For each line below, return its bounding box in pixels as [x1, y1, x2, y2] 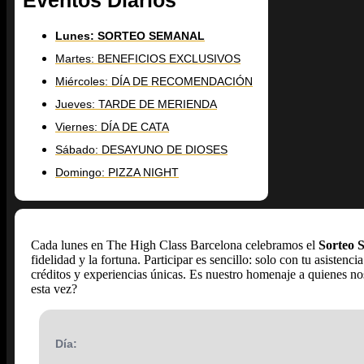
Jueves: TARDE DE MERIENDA [55, 97, 217, 111]
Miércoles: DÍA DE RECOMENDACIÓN [55, 75, 253, 89]
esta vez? [31, 282, 77, 297]
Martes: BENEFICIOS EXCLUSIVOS [55, 52, 240, 66]
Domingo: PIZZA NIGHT [55, 166, 179, 180]
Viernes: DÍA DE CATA [55, 120, 169, 134]
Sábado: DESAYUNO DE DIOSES [55, 143, 227, 157]
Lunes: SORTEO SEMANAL [55, 29, 205, 43]
